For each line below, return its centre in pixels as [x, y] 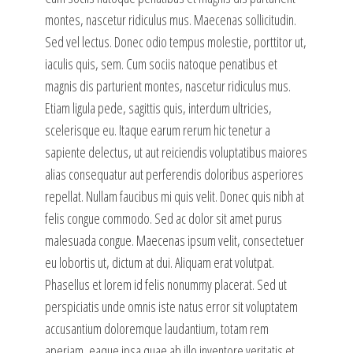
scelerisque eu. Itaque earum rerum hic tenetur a [157, 130]
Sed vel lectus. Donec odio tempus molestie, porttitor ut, [175, 42]
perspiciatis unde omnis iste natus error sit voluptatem [171, 307]
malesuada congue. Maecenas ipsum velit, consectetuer [174, 241]
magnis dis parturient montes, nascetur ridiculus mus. [167, 86]
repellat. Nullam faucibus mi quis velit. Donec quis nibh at [174, 197]
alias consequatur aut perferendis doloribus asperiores [174, 175]
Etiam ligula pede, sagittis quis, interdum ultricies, [158, 108]
